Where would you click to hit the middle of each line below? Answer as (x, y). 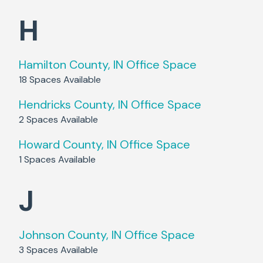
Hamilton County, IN (71, 65)
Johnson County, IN (70, 235)
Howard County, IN (68, 144)
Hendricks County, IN (73, 104)
